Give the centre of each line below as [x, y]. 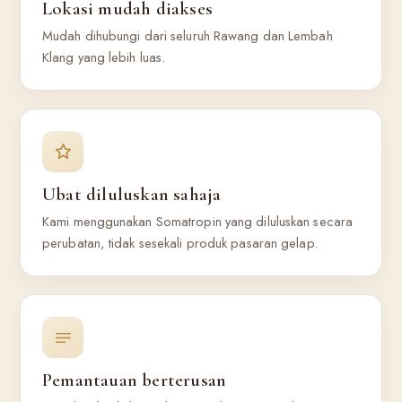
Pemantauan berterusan [135, 380]
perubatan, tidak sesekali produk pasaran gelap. [180, 243]
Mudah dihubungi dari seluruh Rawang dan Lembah [188, 36]
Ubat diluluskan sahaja [132, 194]
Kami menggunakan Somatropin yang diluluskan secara [198, 222]
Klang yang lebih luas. [104, 57]
